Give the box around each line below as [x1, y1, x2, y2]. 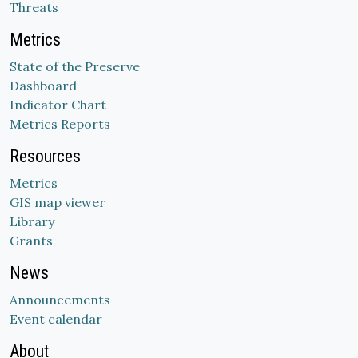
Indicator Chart [10, 97, 106, 113]
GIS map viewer [10, 194, 105, 210]
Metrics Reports [10, 116, 110, 132]
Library [10, 213, 54, 229]
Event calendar [10, 311, 102, 327]
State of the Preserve [10, 58, 140, 74]
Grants [10, 233, 53, 249]
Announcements [10, 292, 110, 308]
